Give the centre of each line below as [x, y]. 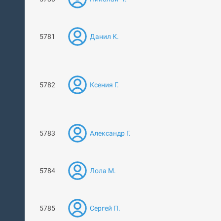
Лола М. [103, 171]
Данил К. [104, 37]
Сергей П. [105, 208]
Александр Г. [110, 133]
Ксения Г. [104, 85]
